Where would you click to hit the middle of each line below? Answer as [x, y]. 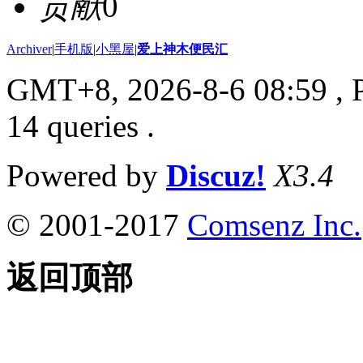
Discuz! [216, 176]
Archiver [29, 49]
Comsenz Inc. [274, 225]
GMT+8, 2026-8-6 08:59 [167, 90]
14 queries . [81, 126]
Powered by [86, 176]
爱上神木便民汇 [182, 49]
